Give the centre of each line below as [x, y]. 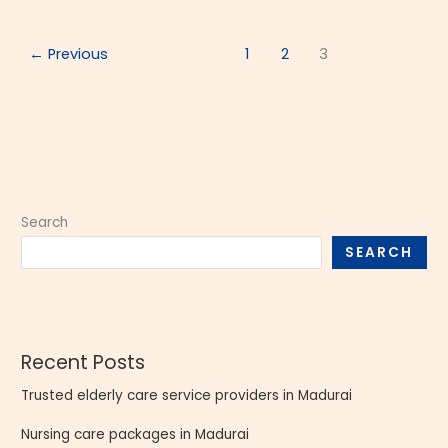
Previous [76, 53]
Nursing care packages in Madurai [135, 434]
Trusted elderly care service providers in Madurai [187, 395]
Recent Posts [83, 362]
